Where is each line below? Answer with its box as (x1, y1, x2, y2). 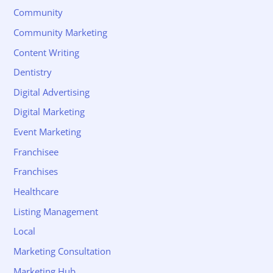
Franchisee (13, 145, 59, 158)
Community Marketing (13, 26, 108, 38)
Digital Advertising (13, 85, 90, 98)
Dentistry (13, 66, 52, 79)
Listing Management (13, 205, 99, 218)
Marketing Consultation (13, 244, 112, 257)
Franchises (13, 165, 58, 178)
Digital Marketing (13, 105, 85, 118)
